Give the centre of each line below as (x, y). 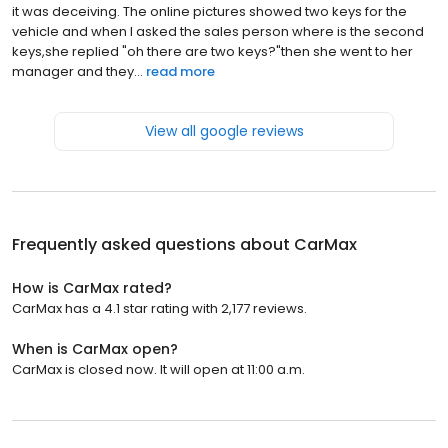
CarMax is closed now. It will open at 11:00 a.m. (158, 369)
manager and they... (77, 71)
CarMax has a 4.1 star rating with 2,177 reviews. (159, 308)
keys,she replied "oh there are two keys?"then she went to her (212, 51)
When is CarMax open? (95, 348)
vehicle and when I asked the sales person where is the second (218, 31)
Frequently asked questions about (153, 244)
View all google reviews (224, 130)
